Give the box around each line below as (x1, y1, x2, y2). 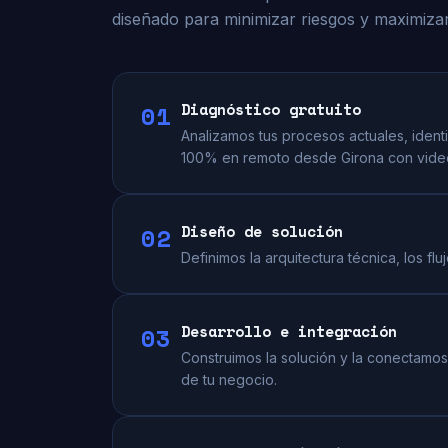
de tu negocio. (181, 371, 277, 388)
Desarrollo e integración (181, 320, 397, 342)
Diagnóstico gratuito (181, 98, 361, 120)
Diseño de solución (181, 220, 343, 242)
